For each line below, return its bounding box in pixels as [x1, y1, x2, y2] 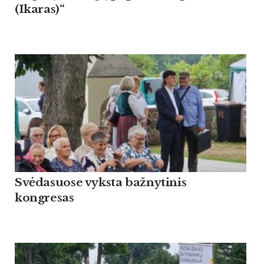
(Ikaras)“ [15, 2, 65, 16]
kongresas [15, 191, 74, 205]
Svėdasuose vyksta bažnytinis [15, 176, 187, 190]
